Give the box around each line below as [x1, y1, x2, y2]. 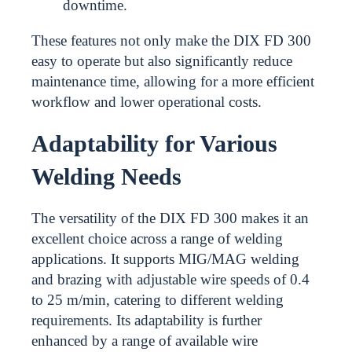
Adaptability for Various [31, 130, 277, 156]
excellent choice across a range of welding [31, 230, 283, 247]
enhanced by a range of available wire [31, 332, 258, 349]
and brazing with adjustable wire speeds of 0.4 [31, 271, 310, 288]
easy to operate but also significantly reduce [31, 53, 292, 69]
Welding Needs [31, 163, 181, 189]
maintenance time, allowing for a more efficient [31, 73, 314, 90]
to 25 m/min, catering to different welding [31, 291, 284, 308]
